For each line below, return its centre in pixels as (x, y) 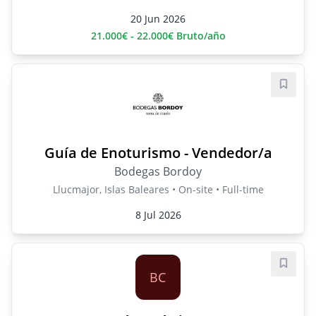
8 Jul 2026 (158, 215)
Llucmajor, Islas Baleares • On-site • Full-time (158, 190)
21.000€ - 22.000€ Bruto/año (158, 36)
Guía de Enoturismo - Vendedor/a (158, 153)
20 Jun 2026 (158, 19)
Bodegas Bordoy (158, 172)
